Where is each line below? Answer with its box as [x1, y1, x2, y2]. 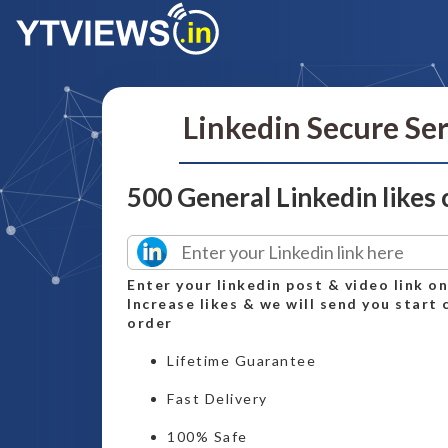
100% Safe [167, 428, 248, 445]
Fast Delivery [167, 390, 268, 407]
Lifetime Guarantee [167, 352, 316, 369]
